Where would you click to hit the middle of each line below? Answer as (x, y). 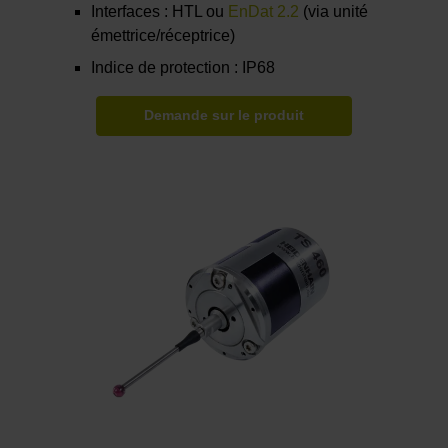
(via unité (334, 12)
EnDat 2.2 (264, 12)
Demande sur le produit (223, 116)
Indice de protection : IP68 (183, 68)
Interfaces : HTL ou (160, 12)
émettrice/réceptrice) (163, 36)
